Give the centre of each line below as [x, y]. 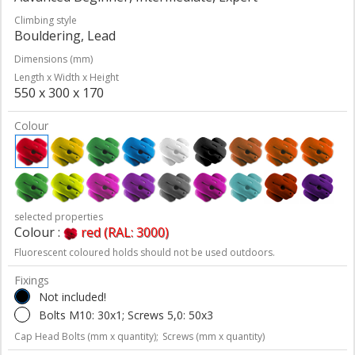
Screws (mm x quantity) [214, 336]
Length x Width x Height [67, 77]
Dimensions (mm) [53, 59]
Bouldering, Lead [65, 35]
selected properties [59, 216]
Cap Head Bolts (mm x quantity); [86, 336]
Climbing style [46, 20]
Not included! [73, 296]
